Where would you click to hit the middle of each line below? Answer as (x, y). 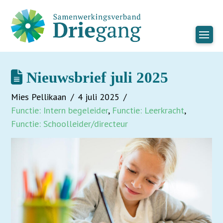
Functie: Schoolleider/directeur (70, 123)
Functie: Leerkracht (148, 110)
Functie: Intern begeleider (60, 110)
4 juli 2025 (98, 97)
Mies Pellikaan (39, 97)
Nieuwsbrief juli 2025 (96, 77)
